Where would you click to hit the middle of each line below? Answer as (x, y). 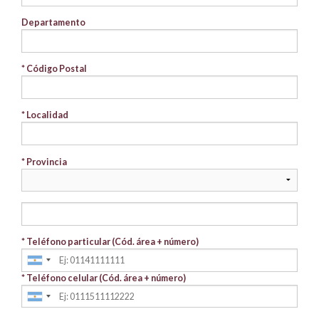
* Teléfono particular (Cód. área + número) (110, 241)
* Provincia (44, 162)
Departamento (53, 23)
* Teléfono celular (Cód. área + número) (104, 278)
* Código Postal (54, 69)
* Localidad (45, 115)
